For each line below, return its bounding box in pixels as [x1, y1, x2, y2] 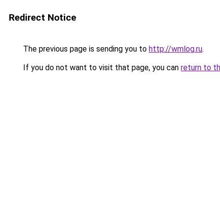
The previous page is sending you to [21, 44, 149, 54]
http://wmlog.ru [149, 44, 202, 54]
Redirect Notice [9, 12, 76, 23]
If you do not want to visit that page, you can [21, 63, 181, 72]
